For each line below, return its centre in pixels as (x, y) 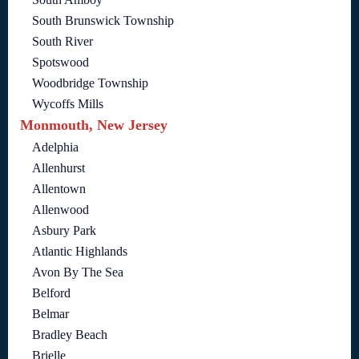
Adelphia (55, 147)
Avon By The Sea (78, 272)
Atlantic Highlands (80, 251)
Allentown (59, 189)
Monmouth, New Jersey (94, 125)
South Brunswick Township (103, 20)
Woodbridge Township (90, 83)
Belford (51, 293)
